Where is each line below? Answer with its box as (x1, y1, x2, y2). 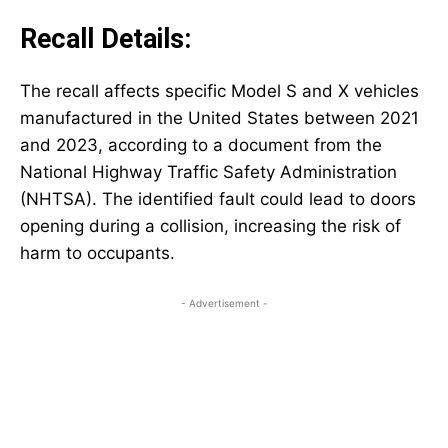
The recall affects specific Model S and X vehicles (20, 81, 419, 102)
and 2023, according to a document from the (20, 135, 382, 156)
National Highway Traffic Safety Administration (20, 162, 397, 183)
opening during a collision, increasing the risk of (20, 216, 401, 237)
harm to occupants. (20, 243, 175, 264)
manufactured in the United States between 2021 (20, 108, 419, 129)
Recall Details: (20, 23, 191, 56)
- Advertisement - (180, 297, 268, 310)
